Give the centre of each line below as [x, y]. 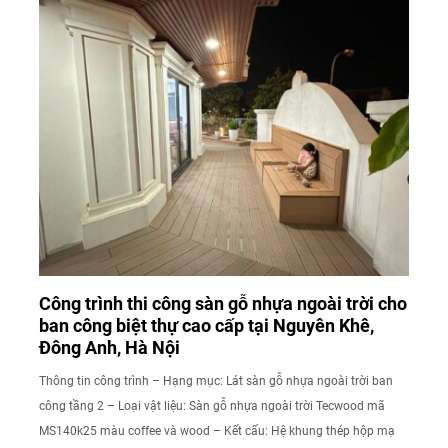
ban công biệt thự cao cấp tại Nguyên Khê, [206, 325]
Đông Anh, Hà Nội [109, 347]
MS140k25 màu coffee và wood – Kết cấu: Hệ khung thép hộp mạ [217, 430]
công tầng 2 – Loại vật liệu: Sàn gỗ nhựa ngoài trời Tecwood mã [212, 405]
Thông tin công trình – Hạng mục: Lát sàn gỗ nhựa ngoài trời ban [216, 380]
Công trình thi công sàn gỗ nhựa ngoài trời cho [223, 303]
